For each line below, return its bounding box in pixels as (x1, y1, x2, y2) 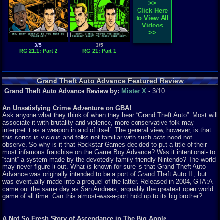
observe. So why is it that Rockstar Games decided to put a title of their (2, 141, 207, 148)
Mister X (121, 87, 146, 95)
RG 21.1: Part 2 (19, 48, 57, 54)
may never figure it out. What (2, 163, 87, 170)
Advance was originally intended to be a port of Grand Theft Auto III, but (2, 170, 207, 178)
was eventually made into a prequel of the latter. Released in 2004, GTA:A (2, 178, 213, 185)
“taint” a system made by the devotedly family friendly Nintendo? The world (2, 156, 216, 163)
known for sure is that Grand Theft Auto (92, 163, 206, 170)
